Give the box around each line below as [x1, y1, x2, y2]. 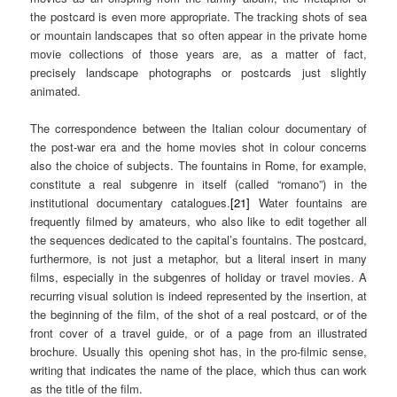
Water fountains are [250, 194, 367, 212]
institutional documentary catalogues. [30, 194, 231, 212]
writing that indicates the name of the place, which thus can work [30, 362, 367, 379]
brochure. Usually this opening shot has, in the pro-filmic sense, [30, 343, 367, 361]
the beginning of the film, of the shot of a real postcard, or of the [30, 306, 367, 323]
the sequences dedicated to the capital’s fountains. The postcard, [30, 231, 367, 249]
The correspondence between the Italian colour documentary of [30, 120, 367, 137]
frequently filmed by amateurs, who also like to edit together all [30, 213, 367, 230]
